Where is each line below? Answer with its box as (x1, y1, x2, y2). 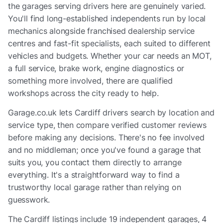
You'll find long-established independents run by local (8, 13, 206, 23)
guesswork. (8, 194, 50, 205)
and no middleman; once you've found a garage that (8, 144, 202, 155)
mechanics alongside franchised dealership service (8, 25, 195, 36)
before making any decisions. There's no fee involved (8, 132, 205, 142)
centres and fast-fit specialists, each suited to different (8, 38, 211, 48)
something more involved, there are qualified (8, 75, 173, 86)
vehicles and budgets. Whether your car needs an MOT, (8, 50, 212, 61)
